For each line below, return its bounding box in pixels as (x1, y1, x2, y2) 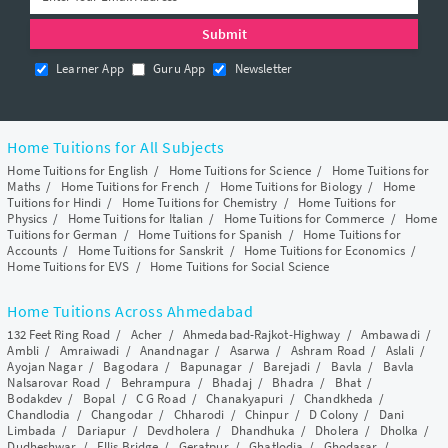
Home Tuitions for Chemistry (121, 193, 278, 211)
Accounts (7, 241, 58, 259)
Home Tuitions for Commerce (223, 209, 385, 227)
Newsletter (231, 59, 293, 77)
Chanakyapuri (206, 389, 284, 407)
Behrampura (120, 373, 192, 391)
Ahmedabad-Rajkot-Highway (182, 325, 341, 343)
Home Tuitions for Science (168, 161, 312, 179)
